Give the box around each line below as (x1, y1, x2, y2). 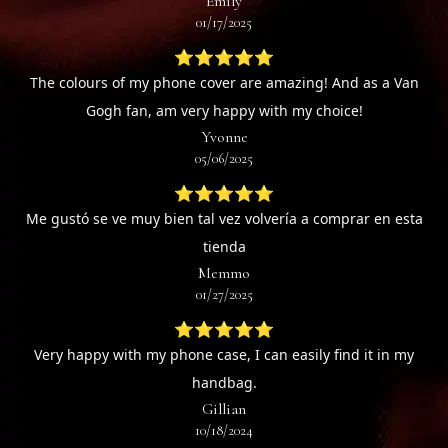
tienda (202, 237, 246, 257)
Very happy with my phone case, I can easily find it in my (34, 345, 414, 365)
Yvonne (200, 127, 248, 148)
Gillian (202, 399, 246, 420)
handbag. (191, 373, 257, 393)
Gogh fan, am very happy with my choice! (85, 101, 363, 121)
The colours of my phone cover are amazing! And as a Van (29, 73, 419, 93)
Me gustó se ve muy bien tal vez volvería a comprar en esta (25, 209, 423, 229)
